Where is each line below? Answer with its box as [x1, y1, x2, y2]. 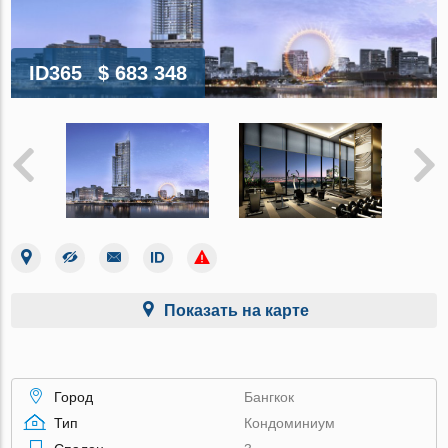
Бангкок [244, 388, 295, 405]
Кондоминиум [244, 414, 336, 431]
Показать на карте [163, 301, 309, 319]
